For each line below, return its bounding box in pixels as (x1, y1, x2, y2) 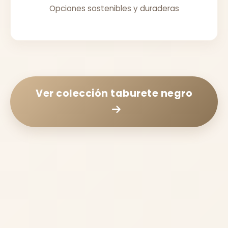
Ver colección (36, 86, 110, 100)
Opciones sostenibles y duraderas (49, 3, 179, 14)
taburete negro (110, 86, 192, 100)
